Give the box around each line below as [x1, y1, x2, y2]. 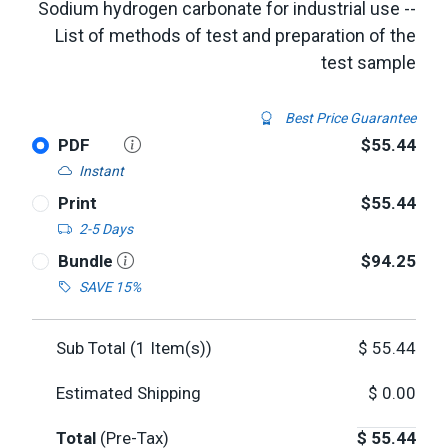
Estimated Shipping [56, 383, 201, 403]
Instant [78, 163, 124, 179]
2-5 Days [78, 221, 133, 237]
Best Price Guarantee [282, 110, 416, 126]
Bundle [57, 251, 117, 271]
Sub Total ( [56, 338, 136, 358]
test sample [321, 52, 416, 73]
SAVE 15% [78, 279, 141, 295]
